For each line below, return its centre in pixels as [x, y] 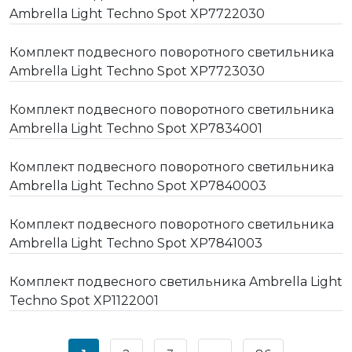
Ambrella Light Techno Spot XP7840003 [138, 185]
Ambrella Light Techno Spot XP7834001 [136, 128]
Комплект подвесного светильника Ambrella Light [176, 281]
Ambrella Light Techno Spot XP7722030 [137, 13]
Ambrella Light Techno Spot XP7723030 [137, 71]
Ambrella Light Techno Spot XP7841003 [136, 243]
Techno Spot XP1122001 [84, 300]
